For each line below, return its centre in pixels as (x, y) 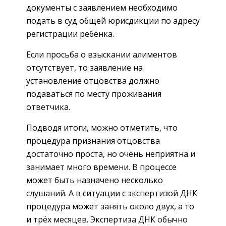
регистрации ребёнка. (70, 34)
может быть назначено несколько (95, 180)
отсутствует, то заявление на (84, 68)
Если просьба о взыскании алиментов (102, 55)
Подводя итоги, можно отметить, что (102, 128)
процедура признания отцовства (93, 141)
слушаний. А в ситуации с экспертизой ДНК (112, 193)
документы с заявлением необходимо (102, 8)
